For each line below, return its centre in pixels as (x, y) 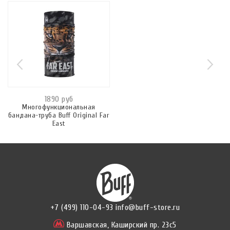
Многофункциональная (59, 107)
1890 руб (59, 99)
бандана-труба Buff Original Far (59, 116)
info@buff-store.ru (148, 208)
